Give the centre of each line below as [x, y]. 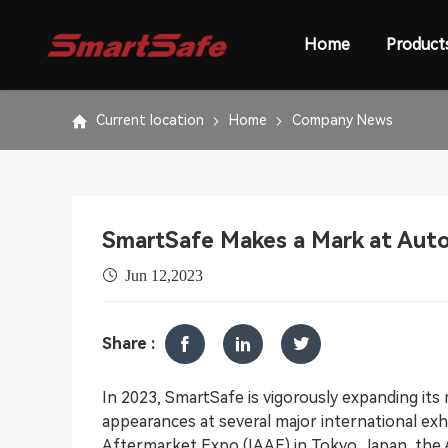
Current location [150, 119]
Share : [128, 343]
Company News [342, 119]
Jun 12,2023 [164, 275]
